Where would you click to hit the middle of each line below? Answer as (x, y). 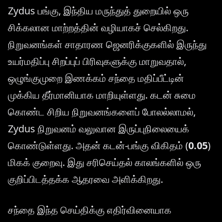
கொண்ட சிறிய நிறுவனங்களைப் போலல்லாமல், (102, 112)
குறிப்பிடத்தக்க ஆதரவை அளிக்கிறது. (85, 179)
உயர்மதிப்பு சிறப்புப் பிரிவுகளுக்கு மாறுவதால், (97, 61)
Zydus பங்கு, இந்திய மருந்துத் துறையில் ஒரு (98, 11)
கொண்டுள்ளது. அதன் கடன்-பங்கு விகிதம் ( (98, 146)
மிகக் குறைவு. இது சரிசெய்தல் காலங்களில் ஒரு (105, 163)
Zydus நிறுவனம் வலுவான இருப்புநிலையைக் (99, 129)
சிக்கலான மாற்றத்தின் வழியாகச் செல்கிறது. (98, 28)
